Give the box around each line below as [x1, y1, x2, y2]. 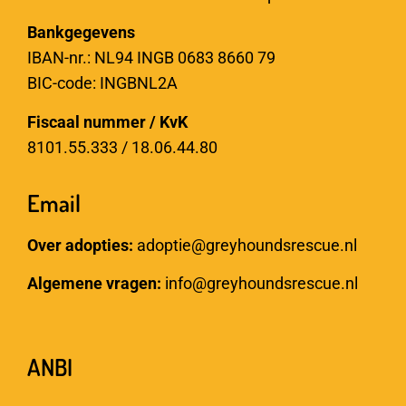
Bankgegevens [27, 23, 135, 43]
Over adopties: [27, 235, 137, 255]
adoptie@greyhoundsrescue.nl [137, 235, 357, 255]
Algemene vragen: [27, 274, 165, 294]
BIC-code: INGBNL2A [27, 73, 178, 93]
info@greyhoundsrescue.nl [165, 274, 358, 294]
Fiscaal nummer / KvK [27, 111, 188, 131]
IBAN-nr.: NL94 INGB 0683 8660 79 [27, 48, 275, 68]
